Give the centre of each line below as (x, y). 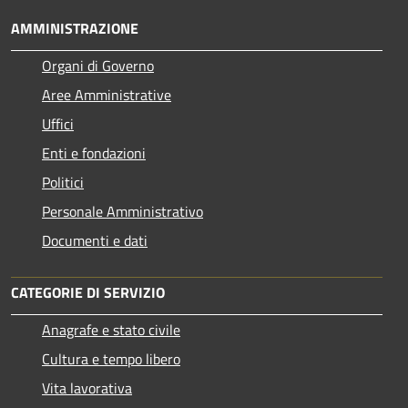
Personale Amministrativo (122, 211)
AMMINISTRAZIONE (75, 28)
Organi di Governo (98, 65)
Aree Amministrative (107, 94)
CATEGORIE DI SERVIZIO (88, 292)
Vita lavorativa (87, 388)
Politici (63, 182)
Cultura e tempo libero (111, 358)
